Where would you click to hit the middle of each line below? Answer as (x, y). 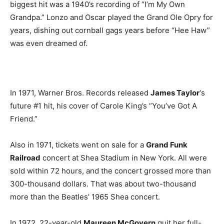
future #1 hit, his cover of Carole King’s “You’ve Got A (103, 106)
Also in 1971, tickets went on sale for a (78, 145)
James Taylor (175, 93)
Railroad (25, 158)
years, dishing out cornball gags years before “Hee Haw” (110, 30)
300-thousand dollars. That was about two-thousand (103, 184)
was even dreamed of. (49, 43)
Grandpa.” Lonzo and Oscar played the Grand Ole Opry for (111, 17)
